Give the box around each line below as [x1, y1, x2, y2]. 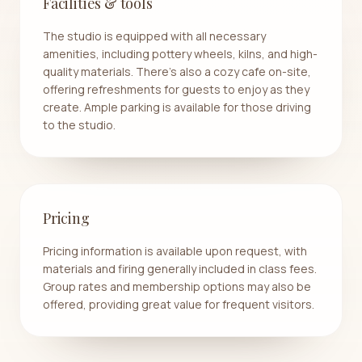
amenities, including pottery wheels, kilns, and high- [43, 45, 318, 61]
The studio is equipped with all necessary [43, 27, 266, 44]
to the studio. [43, 116, 116, 133]
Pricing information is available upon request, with [43, 242, 307, 259]
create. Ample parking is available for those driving [43, 99, 311, 115]
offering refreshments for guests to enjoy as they [43, 81, 309, 97]
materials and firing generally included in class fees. [43, 260, 317, 276]
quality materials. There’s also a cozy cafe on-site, [43, 63, 311, 79]
